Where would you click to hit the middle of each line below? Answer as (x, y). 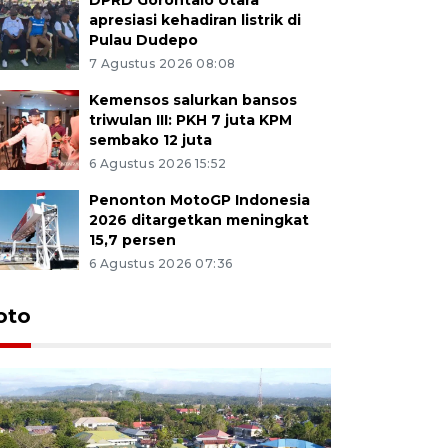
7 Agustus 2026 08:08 (162, 63)
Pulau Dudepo (143, 39)
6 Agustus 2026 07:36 (160, 263)
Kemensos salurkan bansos (192, 99)
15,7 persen (132, 239)
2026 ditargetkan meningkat (198, 219)
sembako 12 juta (150, 139)
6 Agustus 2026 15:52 (157, 163)
